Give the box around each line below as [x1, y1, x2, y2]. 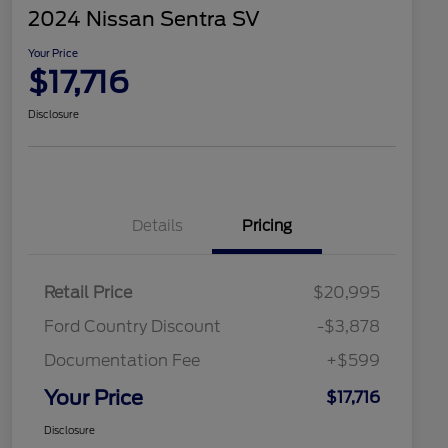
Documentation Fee [44, 351, 200, 371]
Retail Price [44, 283, 132, 303]
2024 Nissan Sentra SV [28, 7, 260, 32]
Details [131, 217, 183, 236]
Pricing [242, 217, 292, 236]
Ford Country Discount [44, 317, 221, 337]
